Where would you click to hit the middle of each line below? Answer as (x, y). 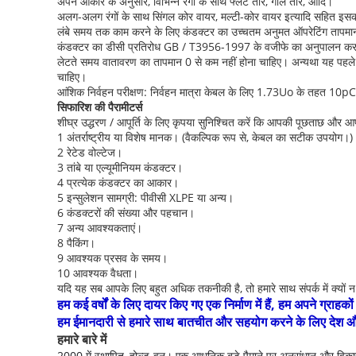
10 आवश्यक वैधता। (98, 273)
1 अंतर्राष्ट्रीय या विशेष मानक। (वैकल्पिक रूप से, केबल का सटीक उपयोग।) (205, 137)
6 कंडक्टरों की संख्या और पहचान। (126, 213)
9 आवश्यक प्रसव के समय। (112, 258)
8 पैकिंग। (76, 243)
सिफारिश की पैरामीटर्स (100, 107)
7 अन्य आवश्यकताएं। (100, 228)
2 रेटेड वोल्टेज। (90, 152)
